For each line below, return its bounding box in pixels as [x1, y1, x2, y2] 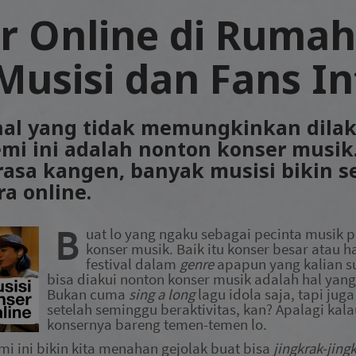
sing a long [126, 285, 198, 304]
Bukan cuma [47, 285, 126, 304]
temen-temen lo [164, 315, 263, 334]
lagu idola [198, 285, 265, 304]
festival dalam [86, 255, 180, 273]
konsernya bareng [47, 315, 164, 334]
